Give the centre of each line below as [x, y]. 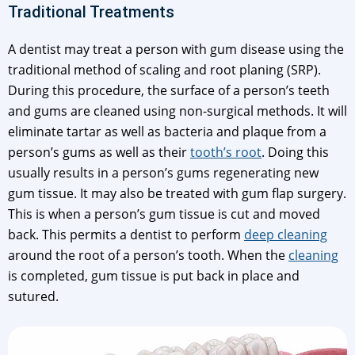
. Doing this [295, 152]
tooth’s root [226, 152]
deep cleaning [286, 235]
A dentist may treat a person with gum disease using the [176, 49]
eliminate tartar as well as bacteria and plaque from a [167, 132]
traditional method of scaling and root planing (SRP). [164, 70]
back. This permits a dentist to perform [126, 235]
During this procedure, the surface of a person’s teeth [169, 90]
